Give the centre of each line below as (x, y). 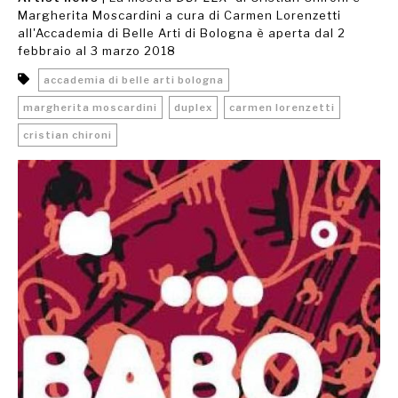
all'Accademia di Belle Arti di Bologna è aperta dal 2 (182, 33)
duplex (193, 107)
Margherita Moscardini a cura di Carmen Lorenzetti (179, 15)
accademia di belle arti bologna (134, 80)
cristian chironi (68, 135)
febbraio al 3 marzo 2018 (97, 51)
